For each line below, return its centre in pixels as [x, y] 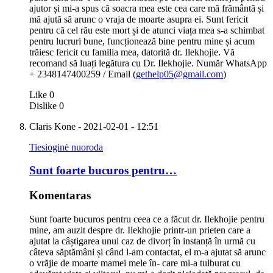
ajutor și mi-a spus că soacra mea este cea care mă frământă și [147, 8]
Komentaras [60, 196]
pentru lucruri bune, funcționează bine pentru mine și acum [142, 41]
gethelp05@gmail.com [179, 74]
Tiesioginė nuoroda [66, 147]
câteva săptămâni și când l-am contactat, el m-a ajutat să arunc [147, 252]
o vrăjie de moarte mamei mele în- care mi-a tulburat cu [135, 263]
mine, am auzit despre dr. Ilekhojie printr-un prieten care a [140, 230]
